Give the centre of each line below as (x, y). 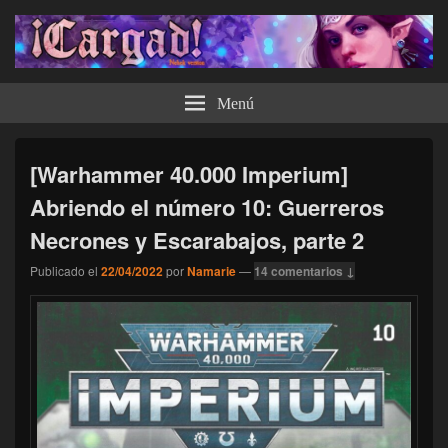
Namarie (211, 270)
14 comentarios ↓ (304, 270)
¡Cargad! (68, 86)
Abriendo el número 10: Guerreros (207, 206)
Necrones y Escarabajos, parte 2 (197, 239)
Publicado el (64, 270)
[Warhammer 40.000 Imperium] (189, 173)
